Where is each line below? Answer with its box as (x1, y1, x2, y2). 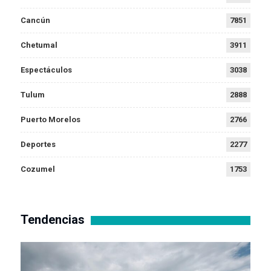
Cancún (21, 16, 50, 25)
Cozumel (21, 165, 55, 174)
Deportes (21, 140, 56, 149)
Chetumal (21, 41, 57, 50)
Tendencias (21, 212, 85, 227)
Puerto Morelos (21, 115, 80, 125)
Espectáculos (21, 65, 72, 75)
